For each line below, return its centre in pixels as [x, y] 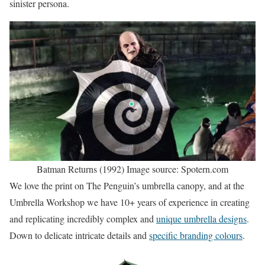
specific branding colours [196, 235]
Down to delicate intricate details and [79, 235]
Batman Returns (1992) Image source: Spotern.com [132, 169]
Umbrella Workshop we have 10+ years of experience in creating [130, 202]
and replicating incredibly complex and [83, 218]
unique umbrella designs [201, 218]
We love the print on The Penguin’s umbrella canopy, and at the [127, 185]
